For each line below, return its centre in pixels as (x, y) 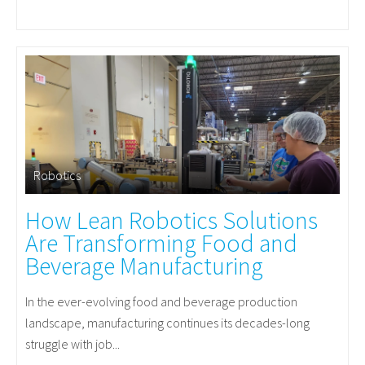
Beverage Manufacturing (144, 265)
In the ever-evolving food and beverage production (161, 301)
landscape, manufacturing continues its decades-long (167, 322)
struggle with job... (73, 343)
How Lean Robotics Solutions (172, 220)
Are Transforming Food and (161, 242)
